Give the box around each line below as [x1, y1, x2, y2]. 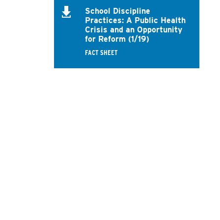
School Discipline [84, 6, 150, 16]
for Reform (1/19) [84, 34, 149, 44]
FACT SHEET [84, 48, 118, 56]
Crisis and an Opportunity [84, 25, 182, 34]
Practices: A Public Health [84, 15, 186, 25]
